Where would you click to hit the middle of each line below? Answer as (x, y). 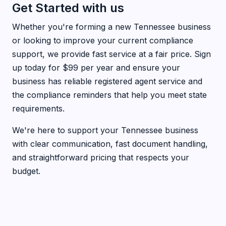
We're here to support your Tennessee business (105, 130)
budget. (26, 171)
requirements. (38, 108)
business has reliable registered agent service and (107, 81)
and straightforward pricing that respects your (101, 157)
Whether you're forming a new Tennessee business (111, 27)
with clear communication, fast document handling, (110, 144)
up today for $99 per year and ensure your (96, 68)
